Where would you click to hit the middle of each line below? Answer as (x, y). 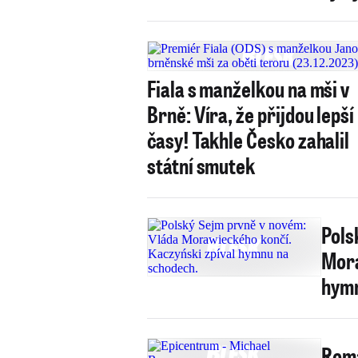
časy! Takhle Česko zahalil (249, 139)
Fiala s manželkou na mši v (249, 88)
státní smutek (201, 165)
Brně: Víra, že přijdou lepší (251, 114)
